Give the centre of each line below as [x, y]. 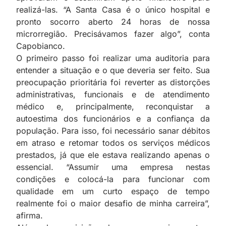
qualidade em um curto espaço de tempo [113, 191]
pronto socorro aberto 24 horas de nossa [113, 21]
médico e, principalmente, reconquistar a [113, 106]
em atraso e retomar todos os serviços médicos [113, 143]
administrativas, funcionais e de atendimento [113, 94]
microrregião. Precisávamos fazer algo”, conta [113, 34]
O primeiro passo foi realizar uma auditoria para [113, 58]
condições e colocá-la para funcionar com [113, 179]
